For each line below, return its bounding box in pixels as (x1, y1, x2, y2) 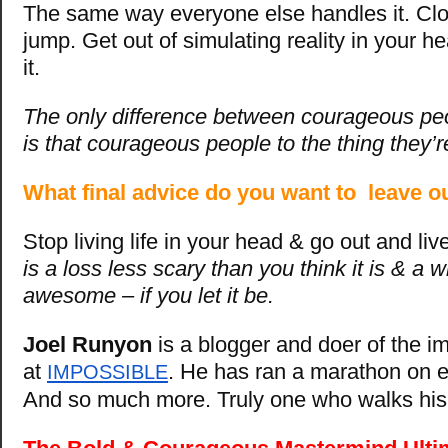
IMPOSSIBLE (47, 360, 168, 383)
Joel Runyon (23, 331, 152, 357)
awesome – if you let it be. (23, 282, 274, 308)
